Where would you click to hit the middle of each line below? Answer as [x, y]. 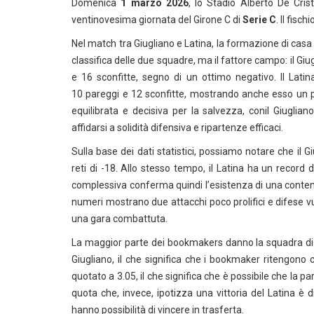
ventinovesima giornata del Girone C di [157, 20]
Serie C [259, 20]
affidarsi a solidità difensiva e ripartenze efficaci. [177, 128]
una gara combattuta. [120, 219]
